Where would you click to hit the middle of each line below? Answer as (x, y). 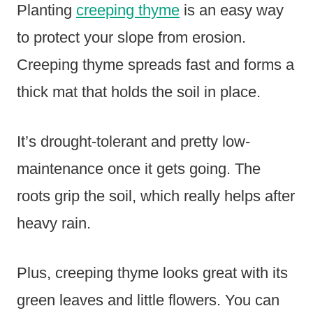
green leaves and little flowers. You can (148, 300)
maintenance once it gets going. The (139, 169)
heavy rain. (54, 224)
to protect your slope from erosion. (131, 38)
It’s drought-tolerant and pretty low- (133, 142)
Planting (46, 10)
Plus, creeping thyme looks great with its (152, 273)
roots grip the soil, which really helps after (156, 196)
